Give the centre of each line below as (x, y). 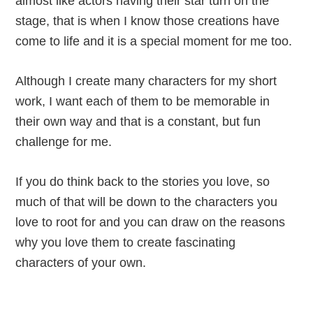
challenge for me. (64, 142)
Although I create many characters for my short (146, 81)
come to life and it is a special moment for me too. (154, 42)
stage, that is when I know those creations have (148, 21)
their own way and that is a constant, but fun (138, 122)
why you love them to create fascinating (126, 243)
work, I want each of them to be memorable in (143, 102)
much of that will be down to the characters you (147, 202)
